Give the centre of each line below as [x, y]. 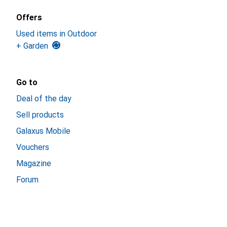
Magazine [34, 163]
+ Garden [32, 46]
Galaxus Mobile [43, 131]
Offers [29, 17]
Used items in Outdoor [56, 34]
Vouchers [33, 147]
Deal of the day [44, 99]
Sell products [40, 115]
